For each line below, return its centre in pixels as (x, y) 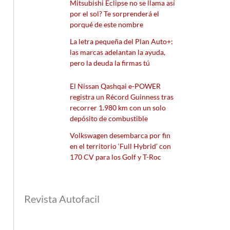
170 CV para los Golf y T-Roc (116, 157)
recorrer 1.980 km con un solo (118, 107)
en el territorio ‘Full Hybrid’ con (121, 146)
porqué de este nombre (107, 24)
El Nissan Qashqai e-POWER (116, 86)
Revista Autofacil (62, 198)
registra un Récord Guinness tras (122, 97)
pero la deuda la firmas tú (110, 63)
